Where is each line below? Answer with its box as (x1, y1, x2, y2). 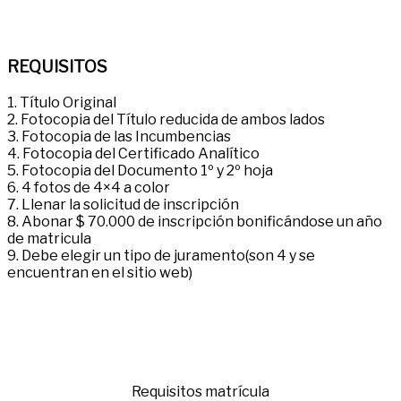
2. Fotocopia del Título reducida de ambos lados (7, 110, 325, 128)
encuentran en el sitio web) (7, 263, 192, 281)
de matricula (7, 229, 91, 247)
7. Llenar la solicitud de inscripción (7, 195, 239, 213)
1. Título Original (7, 93, 116, 111)
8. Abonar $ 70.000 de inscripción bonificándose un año (7, 212, 382, 230)
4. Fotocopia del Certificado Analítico (7, 144, 260, 162)
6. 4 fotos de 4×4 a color (7, 178, 170, 196)
